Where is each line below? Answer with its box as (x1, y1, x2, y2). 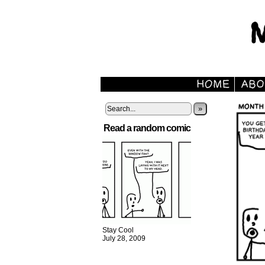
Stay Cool (102, 226, 134, 234)
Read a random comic (104, 123, 190, 133)
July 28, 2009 (102, 234, 146, 243)
